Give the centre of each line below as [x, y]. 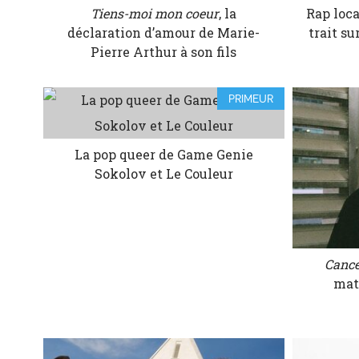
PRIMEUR [251, 99]
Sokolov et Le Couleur [163, 174]
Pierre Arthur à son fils [164, 52]
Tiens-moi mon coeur [155, 14]
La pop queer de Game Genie [163, 155]
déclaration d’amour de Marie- [164, 33]
